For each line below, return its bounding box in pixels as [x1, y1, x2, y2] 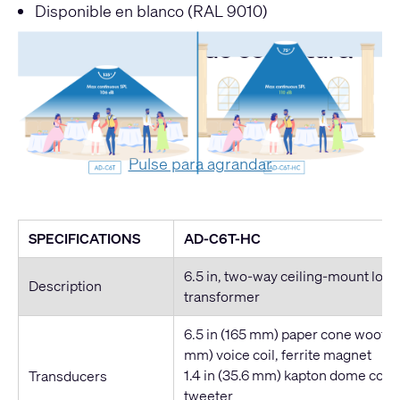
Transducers [28, 365, 107, 386]
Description [28, 275, 102, 296]
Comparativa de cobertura [47, 36, 353, 65]
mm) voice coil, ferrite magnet [183, 344, 371, 364]
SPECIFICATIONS [28, 228, 140, 248]
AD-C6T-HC [183, 228, 261, 248]
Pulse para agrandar [128, 152, 272, 174]
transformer [183, 286, 260, 306]
